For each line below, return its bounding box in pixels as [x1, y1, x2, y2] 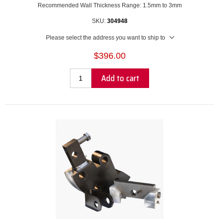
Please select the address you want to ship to [45, 34, 165, 42]
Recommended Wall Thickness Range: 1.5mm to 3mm [37, 2, 182, 9]
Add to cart [101, 72, 139, 85]
